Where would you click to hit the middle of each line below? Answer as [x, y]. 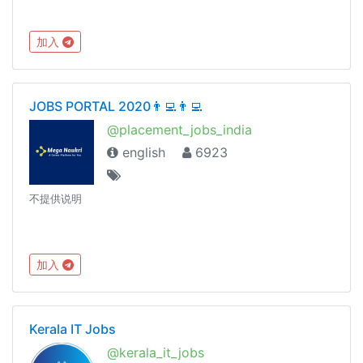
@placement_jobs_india [179, 129]
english [142, 152]
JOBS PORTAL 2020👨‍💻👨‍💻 [116, 106]
